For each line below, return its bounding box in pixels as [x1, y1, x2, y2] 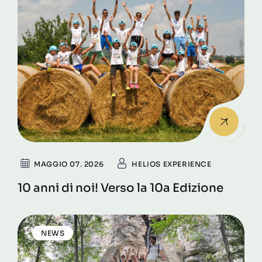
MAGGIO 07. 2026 [34, 160, 104, 169]
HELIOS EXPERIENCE [132, 160, 212, 169]
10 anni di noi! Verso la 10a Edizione [18, 181, 223, 196]
